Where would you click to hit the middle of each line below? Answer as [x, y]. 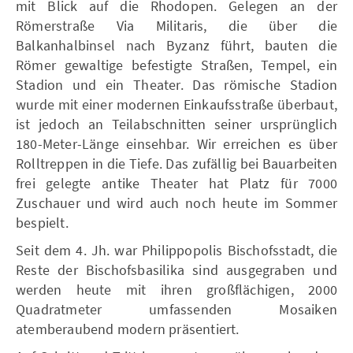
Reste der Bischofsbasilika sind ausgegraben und [176, 269]
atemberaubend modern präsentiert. [128, 329]
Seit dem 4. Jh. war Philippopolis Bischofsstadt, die [176, 250]
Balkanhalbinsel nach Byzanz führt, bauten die [176, 45]
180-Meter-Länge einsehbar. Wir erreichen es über [176, 143]
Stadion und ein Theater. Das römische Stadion [176, 84]
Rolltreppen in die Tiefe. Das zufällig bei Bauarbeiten [176, 163]
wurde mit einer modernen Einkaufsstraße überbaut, [176, 104]
